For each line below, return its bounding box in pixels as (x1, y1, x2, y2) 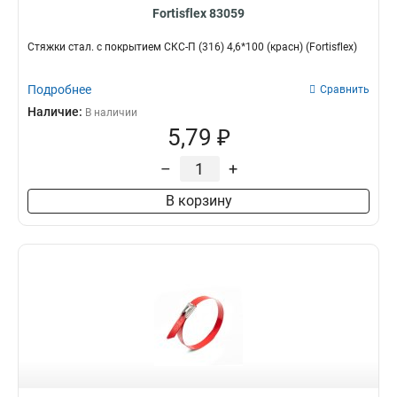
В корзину (165, 192, 232, 209)
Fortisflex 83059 (152, 6, 245, 20)
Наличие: (27, 105, 85, 119)
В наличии (85, 106, 137, 119)
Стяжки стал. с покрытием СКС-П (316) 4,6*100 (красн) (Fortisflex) (27, 41, 357, 53)
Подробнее (27, 82, 91, 97)
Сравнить (320, 83, 370, 96)
